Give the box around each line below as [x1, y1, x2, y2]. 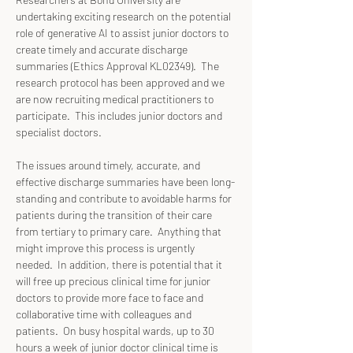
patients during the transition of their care [16, 208, 214, 221]
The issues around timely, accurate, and [16, 158, 203, 172]
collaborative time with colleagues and [16, 307, 194, 321]
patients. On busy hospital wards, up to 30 [16, 324, 217, 337]
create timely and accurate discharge [16, 43, 190, 56]
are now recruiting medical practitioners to [16, 92, 216, 106]
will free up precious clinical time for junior [16, 274, 213, 288]
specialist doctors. [16, 125, 102, 139]
